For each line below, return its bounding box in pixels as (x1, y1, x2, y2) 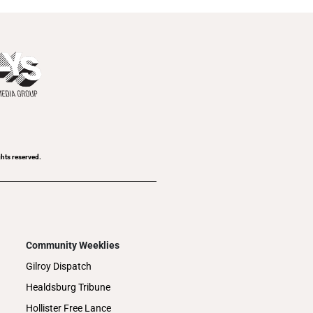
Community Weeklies (26, 239, 120, 251)
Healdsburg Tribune (26, 281, 111, 293)
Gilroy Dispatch (26, 260, 92, 272)
